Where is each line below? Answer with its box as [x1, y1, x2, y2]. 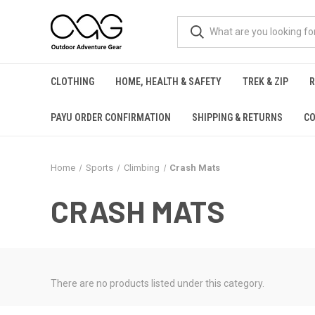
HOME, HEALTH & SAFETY [115, 76, 221, 87]
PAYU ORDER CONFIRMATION [51, 112, 171, 123]
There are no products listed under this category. [51, 278, 264, 289]
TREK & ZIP [243, 76, 288, 87]
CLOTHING [51, 76, 94, 87]
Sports [85, 162, 113, 173]
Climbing [123, 162, 160, 173]
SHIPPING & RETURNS [192, 112, 283, 123]
